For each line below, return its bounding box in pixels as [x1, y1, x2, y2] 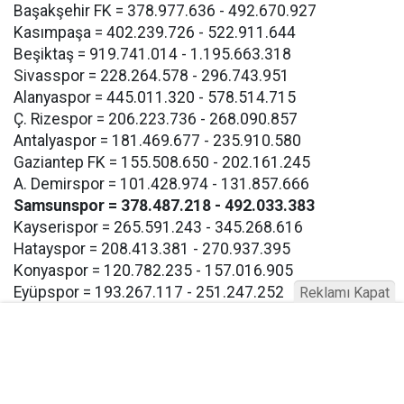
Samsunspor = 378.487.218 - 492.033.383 [14, 197, 315, 215]
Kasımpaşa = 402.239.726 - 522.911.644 [14, 23, 296, 41]
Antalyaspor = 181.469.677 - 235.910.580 [14, 132, 301, 150]
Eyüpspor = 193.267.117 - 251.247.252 [14, 283, 284, 301]
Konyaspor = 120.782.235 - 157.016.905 [14, 262, 293, 280]
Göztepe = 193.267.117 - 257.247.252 [14, 305, 279, 323]
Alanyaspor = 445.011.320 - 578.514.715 [14, 88, 296, 106]
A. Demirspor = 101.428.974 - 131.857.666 [14, 175, 309, 193]
